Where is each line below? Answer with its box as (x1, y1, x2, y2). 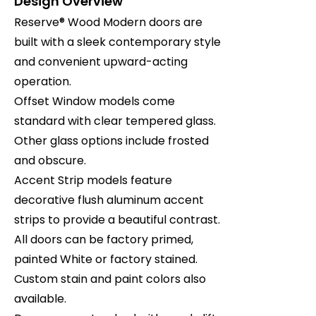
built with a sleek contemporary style (14, 34, 221, 50)
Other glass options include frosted (14, 133, 209, 149)
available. (14, 291, 66, 307)
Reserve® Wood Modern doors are (14, 14, 202, 30)
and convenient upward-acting (14, 54, 188, 70)
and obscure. (14, 152, 86, 169)
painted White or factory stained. (14, 251, 197, 267)
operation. (14, 73, 71, 90)
